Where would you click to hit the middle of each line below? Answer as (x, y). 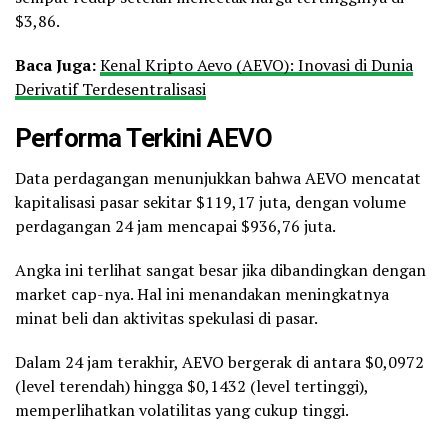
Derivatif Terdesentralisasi (110, 88)
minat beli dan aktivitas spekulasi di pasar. (166, 317)
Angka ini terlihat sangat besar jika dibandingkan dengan (220, 269)
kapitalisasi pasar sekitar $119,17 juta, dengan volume (210, 201)
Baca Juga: (57, 64)
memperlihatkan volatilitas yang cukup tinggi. (182, 409)
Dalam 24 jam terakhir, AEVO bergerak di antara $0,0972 (219, 361)
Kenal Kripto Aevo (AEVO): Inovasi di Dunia (256, 64)
